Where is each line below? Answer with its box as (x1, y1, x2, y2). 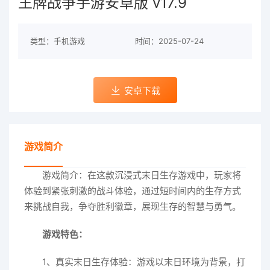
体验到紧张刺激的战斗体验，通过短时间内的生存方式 (24, 185, 241, 196)
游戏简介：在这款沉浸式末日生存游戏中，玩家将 (42, 169, 241, 181)
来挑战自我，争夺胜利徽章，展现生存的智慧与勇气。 (24, 201, 241, 212)
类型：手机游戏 (30, 36, 85, 46)
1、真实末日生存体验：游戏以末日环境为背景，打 (42, 256, 245, 268)
